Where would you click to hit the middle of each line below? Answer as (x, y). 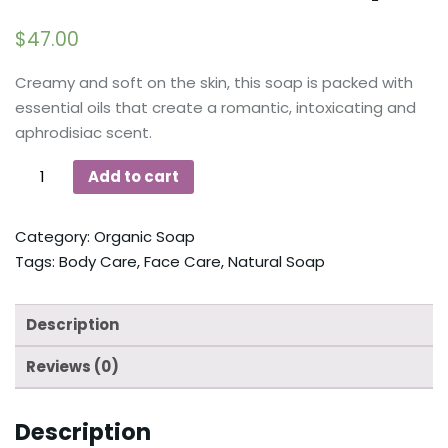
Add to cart (134, 177)
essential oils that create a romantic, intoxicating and (215, 107)
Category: (54, 236)
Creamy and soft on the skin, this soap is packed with (214, 82)
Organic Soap (144, 236)
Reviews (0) (72, 367)
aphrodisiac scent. (83, 132)
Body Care (98, 261)
